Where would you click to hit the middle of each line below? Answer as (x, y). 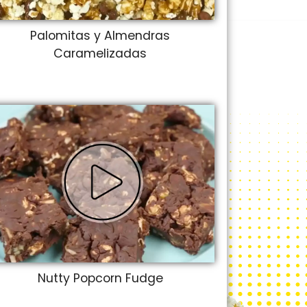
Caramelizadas (100, 53)
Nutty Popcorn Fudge (100, 278)
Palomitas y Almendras (100, 35)
